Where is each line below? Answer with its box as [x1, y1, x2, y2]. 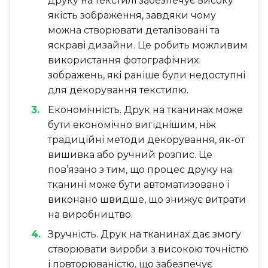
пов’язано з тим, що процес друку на [47, 163, 232, 175]
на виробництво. [47, 208, 133, 220]
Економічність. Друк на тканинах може [47, 103, 243, 115]
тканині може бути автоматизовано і [47, 178, 229, 190]
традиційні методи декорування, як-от [47, 133, 245, 145]
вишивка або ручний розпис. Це [47, 148, 212, 160]
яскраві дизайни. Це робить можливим [47, 39, 248, 51]
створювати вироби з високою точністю [47, 243, 248, 255]
